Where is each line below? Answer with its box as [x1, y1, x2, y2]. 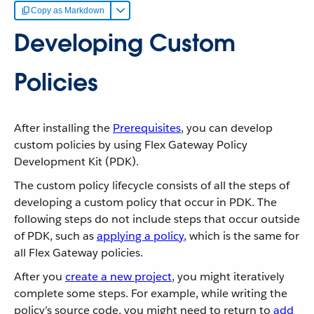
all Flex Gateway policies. [14, 245, 143, 260]
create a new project [65, 269, 172, 284]
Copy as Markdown [31, 6, 104, 15]
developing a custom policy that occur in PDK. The [14, 195, 277, 210]
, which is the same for [184, 228, 299, 243]
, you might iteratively [172, 269, 285, 284]
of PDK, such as [14, 228, 97, 243]
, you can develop [181, 121, 273, 135]
